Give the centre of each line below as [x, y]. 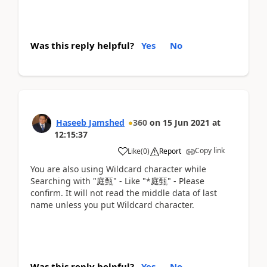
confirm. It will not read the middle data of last [124, 193]
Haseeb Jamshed [90, 122]
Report [170, 151]
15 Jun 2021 [186, 122]
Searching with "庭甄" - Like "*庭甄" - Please [117, 181]
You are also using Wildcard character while [118, 169]
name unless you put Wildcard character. [112, 204]
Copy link [210, 150]
